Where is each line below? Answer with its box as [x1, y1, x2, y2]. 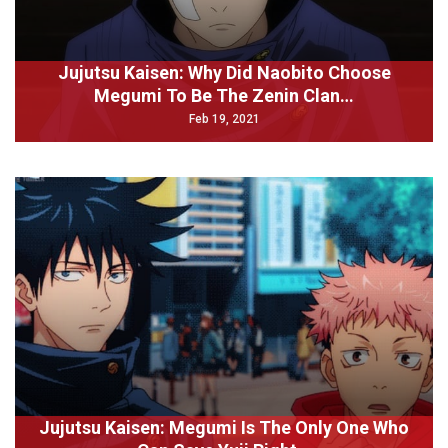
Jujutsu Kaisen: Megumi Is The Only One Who [39, 417, 409, 438]
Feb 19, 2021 [188, 112, 260, 126]
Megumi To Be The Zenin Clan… [94, 85, 354, 106]
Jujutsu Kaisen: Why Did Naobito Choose [57, 62, 391, 83]
